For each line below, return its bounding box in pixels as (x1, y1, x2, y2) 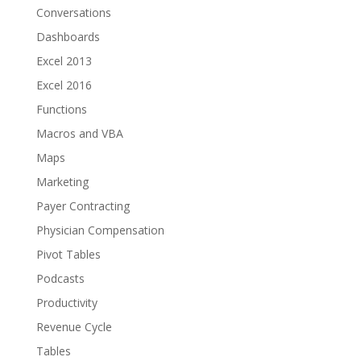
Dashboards (35, 29, 100, 45)
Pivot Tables (35, 247, 101, 263)
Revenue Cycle (35, 319, 112, 335)
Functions (35, 102, 87, 118)
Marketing (35, 174, 89, 190)
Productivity (35, 295, 98, 311)
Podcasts (35, 271, 85, 287)
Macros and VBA (35, 126, 123, 142)
